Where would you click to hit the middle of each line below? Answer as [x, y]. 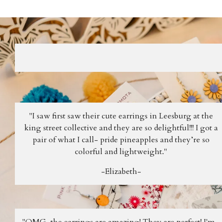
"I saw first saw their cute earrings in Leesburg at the [121, 116]
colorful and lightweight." [121, 151]
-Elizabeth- [121, 171]
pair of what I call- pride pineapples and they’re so [121, 139]
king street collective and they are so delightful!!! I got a [121, 128]
